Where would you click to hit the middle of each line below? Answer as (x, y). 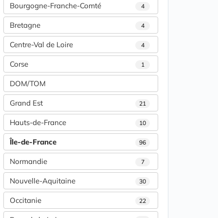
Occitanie (26, 200)
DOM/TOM (28, 83)
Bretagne (25, 25)
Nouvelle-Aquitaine (43, 181)
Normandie (28, 161)
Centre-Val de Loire (41, 44)
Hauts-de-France (38, 122)
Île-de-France (33, 142)
